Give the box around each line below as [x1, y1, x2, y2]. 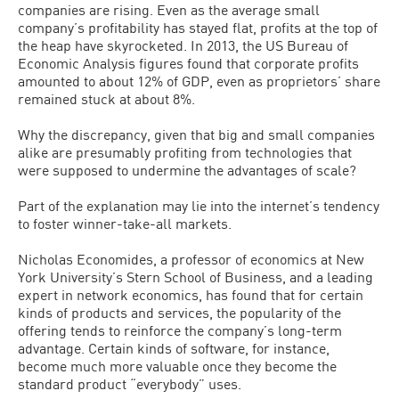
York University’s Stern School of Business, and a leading [18, 268, 373, 285]
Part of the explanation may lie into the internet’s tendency [18, 197, 379, 214]
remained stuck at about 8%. [18, 90, 195, 107]
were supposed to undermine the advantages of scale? [18, 161, 356, 178]
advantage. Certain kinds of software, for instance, [18, 339, 330, 356]
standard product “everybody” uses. [18, 375, 241, 392]
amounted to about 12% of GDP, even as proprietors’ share [18, 72, 380, 89]
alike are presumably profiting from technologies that [18, 143, 352, 160]
